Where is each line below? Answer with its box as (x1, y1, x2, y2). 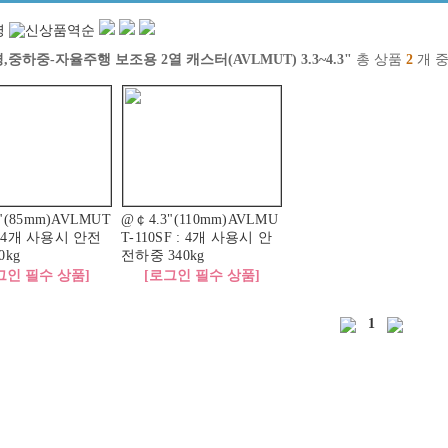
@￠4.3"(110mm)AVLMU (121, 212, 279, 227)
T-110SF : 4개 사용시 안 (121, 230, 273, 245)
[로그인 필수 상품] (143, 268, 260, 283)
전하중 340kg (121, 248, 205, 263)
